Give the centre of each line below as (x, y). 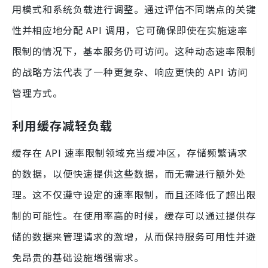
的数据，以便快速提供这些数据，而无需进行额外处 (129, 174)
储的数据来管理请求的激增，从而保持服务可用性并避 (134, 237)
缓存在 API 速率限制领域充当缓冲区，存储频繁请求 (130, 153)
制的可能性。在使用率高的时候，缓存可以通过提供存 (134, 216)
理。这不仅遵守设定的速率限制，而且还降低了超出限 (134, 195)
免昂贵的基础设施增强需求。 (78, 258)
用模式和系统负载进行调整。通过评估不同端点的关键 (134, 9)
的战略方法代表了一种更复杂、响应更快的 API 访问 (130, 72)
